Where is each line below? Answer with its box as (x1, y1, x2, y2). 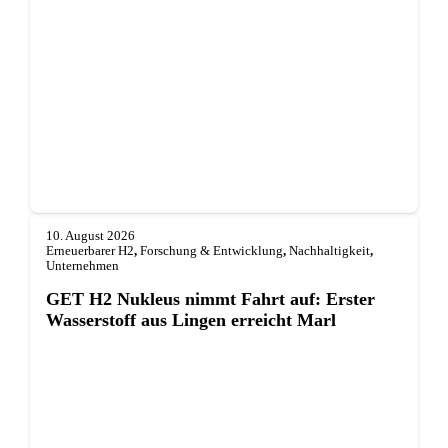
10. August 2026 (45, 229, 135, 244)
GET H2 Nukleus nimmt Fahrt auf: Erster (45, 288, 375, 309)
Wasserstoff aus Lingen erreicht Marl (45, 309, 336, 330)
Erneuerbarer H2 (45, 244, 134, 259)
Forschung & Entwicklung (139, 244, 283, 259)
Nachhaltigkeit (288, 244, 370, 259)
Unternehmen (45, 259, 119, 274)
